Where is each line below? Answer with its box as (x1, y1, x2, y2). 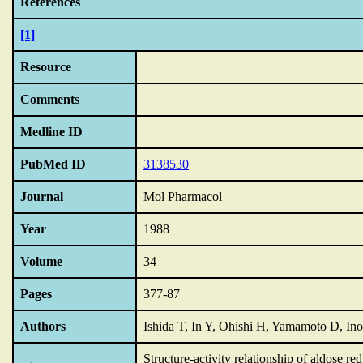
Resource (20, 60, 71, 74)
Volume (20, 254, 62, 268)
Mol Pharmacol (143, 190, 222, 203)
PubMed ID (20, 157, 86, 171)
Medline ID (20, 125, 83, 139)
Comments (20, 92, 79, 106)
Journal (20, 190, 63, 203)
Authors (20, 319, 66, 333)
